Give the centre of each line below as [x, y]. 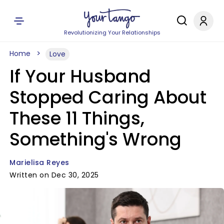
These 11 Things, [77, 118]
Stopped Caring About [108, 97]
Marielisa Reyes [39, 162]
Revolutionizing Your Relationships [112, 32]
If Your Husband [80, 76]
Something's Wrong [95, 139]
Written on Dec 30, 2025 [54, 175]
